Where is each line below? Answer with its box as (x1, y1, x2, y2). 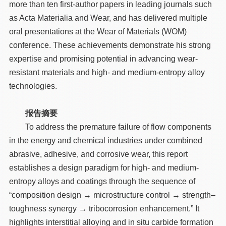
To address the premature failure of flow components (25, 123, 212, 132)
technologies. (9, 82, 58, 91)
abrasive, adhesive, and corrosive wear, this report (9, 150, 188, 159)
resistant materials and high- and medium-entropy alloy (9, 68, 205, 77)
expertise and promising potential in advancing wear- (9, 54, 198, 64)
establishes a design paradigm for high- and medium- (9, 163, 199, 173)
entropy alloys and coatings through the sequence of (9, 177, 196, 186)
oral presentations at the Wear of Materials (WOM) (9, 27, 187, 36)
